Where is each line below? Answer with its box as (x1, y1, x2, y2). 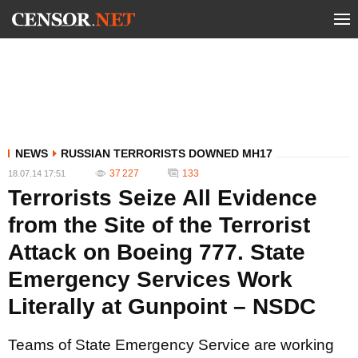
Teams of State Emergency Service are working (8, 336, 334, 353)
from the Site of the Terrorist (8, 213, 310, 237)
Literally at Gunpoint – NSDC (8, 294, 316, 319)
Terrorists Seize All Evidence (8, 185, 317, 210)
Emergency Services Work (8, 267, 292, 292)
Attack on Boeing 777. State (8, 240, 305, 265)
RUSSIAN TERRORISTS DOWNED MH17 (61, 147, 272, 160)
